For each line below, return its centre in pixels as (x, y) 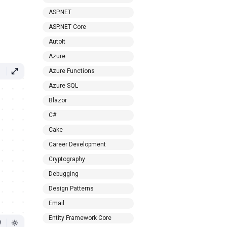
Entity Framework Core (80, 218)
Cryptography (67, 159)
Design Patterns (71, 188)
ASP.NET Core (67, 27)
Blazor (58, 100)
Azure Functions (71, 71)
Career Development (77, 144)
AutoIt (57, 42)
